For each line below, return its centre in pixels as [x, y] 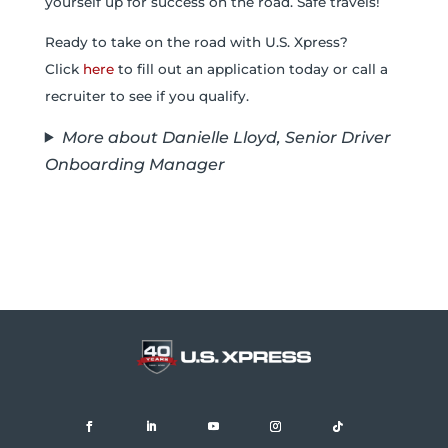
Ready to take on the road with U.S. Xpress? [196, 42]
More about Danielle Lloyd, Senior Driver [226, 137]
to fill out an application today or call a [250, 69]
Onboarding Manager [134, 164]
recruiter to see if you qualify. [146, 96]
